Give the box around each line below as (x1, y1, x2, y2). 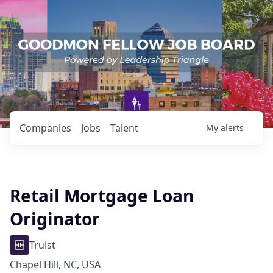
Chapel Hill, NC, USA (10, 258, 101, 271)
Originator (10, 207, 100, 230)
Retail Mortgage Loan (10, 184, 194, 207)
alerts (221, 122, 244, 133)
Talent (110, 121, 138, 135)
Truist (29, 238, 55, 252)
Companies (19, 121, 71, 135)
